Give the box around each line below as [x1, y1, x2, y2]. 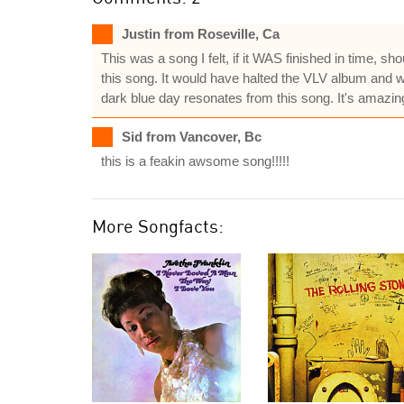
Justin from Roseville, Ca [122, 26, 280, 41]
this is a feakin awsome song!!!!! [101, 153, 289, 169]
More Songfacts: [92, 215, 224, 237]
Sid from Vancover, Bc [122, 129, 262, 144]
